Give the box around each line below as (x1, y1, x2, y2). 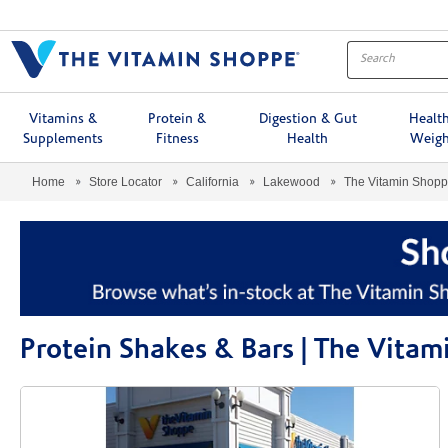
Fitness (155, 131, 199, 147)
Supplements (22, 131, 103, 147)
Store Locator (89, 174, 162, 189)
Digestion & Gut (258, 111, 357, 127)
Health (287, 131, 329, 147)
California (186, 174, 239, 189)
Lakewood (263, 174, 320, 189)
